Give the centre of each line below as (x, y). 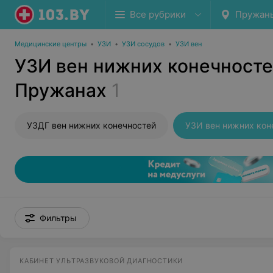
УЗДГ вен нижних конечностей (91, 125)
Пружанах (61, 90)
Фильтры (58, 218)
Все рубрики (158, 14)
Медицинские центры (51, 44)
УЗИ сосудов (143, 44)
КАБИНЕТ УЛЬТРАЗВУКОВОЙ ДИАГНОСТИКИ (101, 261)
